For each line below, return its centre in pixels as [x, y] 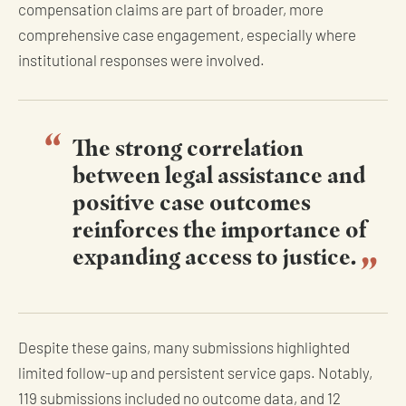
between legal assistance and [219, 174]
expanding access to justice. [214, 256]
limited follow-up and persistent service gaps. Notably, [195, 375]
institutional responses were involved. [141, 63]
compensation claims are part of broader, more [171, 12]
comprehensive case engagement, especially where [187, 37]
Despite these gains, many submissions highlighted [184, 350]
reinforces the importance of [219, 229]
